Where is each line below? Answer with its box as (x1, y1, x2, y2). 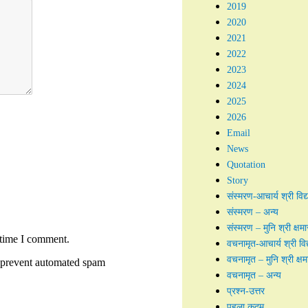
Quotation (226, 159, 265, 170)
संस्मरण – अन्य (226, 207, 278, 217)
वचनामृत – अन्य (226, 270, 281, 280)
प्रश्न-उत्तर (226, 286, 265, 296)
